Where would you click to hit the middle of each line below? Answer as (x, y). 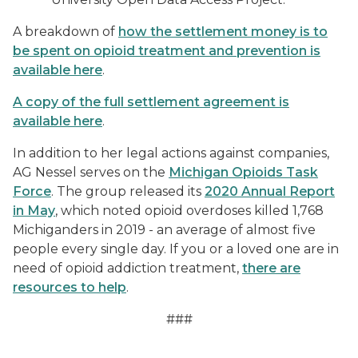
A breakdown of (66, 32)
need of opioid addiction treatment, (127, 268)
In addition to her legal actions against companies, (171, 153)
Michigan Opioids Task (243, 172)
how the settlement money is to (223, 32)
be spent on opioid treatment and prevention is (167, 51)
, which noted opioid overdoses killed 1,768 (189, 211)
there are (271, 268)
